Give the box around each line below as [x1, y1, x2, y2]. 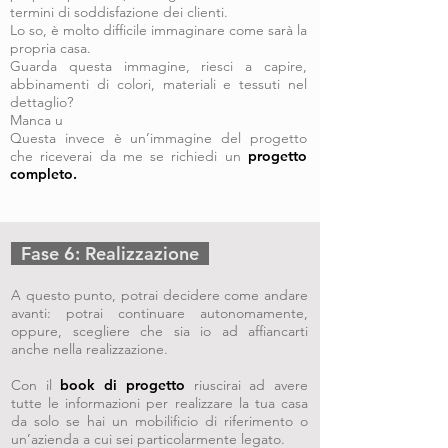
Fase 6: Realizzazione [11, 242, 209, 265]
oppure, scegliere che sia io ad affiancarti [11, 322, 308, 340]
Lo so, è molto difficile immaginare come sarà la [10, 21, 307, 39]
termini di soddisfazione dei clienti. [10, 3, 228, 21]
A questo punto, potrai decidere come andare [11, 286, 308, 304]
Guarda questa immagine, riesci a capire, [10, 57, 307, 75]
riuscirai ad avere [184, 376, 309, 394]
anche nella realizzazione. [11, 340, 168, 358]
